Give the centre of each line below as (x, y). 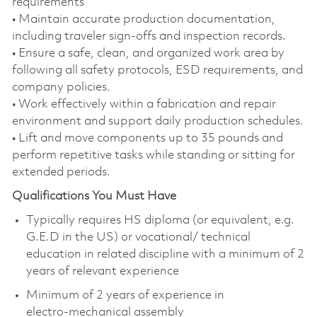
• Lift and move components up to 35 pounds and (147, 138)
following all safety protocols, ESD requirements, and (157, 70)
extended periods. (61, 172)
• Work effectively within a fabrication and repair (144, 104)
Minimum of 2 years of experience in (125, 295)
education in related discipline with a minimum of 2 (165, 254)
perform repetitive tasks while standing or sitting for (153, 155)
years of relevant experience (102, 271)
